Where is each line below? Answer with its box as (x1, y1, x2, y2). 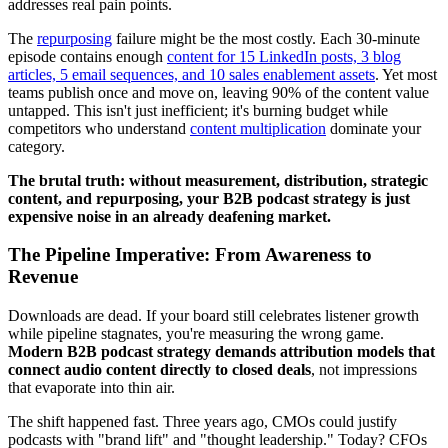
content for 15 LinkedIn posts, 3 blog (167, 47, 401, 65)
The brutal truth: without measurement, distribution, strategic (8, 171, 428, 189)
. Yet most (375, 65, 437, 83)
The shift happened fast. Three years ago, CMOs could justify (8, 413, 397, 431)
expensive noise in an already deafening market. (8, 207, 331, 225)
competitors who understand (8, 119, 190, 137)
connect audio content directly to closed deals (8, 361, 311, 379)
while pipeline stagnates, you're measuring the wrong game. (8, 325, 384, 343)
